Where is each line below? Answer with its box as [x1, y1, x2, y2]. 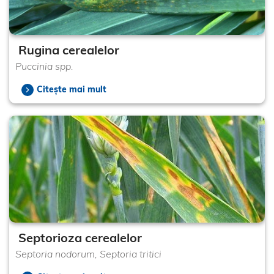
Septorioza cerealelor [18, 230, 142, 246]
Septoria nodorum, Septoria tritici [15, 248, 161, 261]
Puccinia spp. [15, 59, 73, 72]
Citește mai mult [37, 83, 106, 95]
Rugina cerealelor [18, 42, 119, 57]
